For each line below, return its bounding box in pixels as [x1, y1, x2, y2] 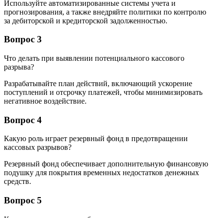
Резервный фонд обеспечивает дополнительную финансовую [4, 160, 208, 168]
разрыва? [4, 63, 34, 71]
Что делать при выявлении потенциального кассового [4, 54, 184, 62]
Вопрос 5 [4, 195, 42, 206]
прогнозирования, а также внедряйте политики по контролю [4, 7, 206, 16]
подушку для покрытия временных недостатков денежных [4, 168, 199, 177]
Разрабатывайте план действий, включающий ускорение [4, 79, 192, 88]
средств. [4, 177, 31, 186]
